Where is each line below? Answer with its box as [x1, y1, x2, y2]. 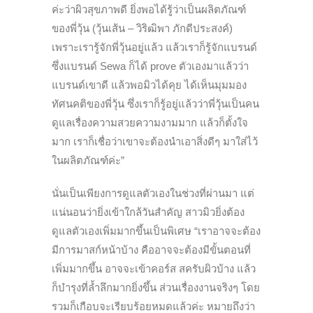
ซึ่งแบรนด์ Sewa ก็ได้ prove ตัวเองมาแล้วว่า [52, 59, 249, 72]
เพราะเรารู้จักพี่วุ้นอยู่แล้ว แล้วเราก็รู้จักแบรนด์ [52, 41, 257, 53]
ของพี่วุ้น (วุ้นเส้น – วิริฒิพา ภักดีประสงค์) [52, 22, 233, 34]
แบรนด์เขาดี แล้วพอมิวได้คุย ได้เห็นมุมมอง [52, 78, 247, 91]
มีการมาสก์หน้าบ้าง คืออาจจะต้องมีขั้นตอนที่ [52, 243, 251, 256]
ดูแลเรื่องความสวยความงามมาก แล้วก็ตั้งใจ [52, 116, 248, 129]
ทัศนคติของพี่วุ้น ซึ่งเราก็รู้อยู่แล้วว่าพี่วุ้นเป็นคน [52, 97, 259, 110]
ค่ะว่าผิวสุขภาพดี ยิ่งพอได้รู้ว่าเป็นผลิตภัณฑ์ [52, 3, 246, 15]
